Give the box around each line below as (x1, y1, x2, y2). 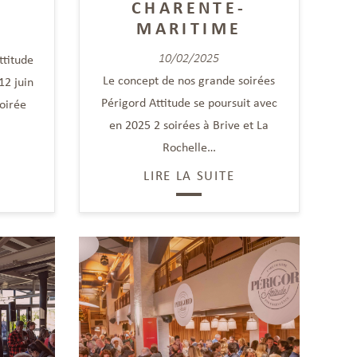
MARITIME (136, 16, 242, 39)
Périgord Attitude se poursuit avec (100, 93, 277, 111)
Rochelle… (162, 138, 216, 155)
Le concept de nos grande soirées (103, 71, 276, 88)
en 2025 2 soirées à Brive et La (109, 116, 269, 133)
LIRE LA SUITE (143, 166, 235, 184)
